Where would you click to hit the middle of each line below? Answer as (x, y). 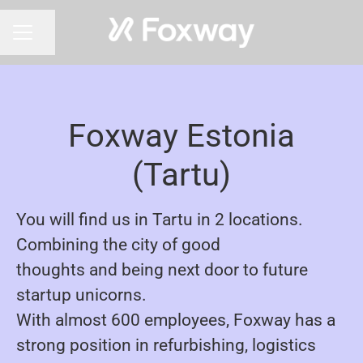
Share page (64, 40)
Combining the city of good (118, 245)
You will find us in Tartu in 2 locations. (160, 220)
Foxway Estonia (181, 136)
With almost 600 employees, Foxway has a (176, 320)
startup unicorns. (81, 295)
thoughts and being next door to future (162, 270)
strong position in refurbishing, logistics (166, 345)
